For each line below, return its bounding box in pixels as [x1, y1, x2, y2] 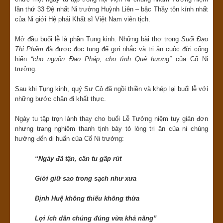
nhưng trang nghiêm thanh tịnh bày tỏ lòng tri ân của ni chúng [15, 125, 208, 133]
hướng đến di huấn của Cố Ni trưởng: [15, 135, 124, 143]
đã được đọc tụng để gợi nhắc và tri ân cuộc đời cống [43, 45, 209, 53]
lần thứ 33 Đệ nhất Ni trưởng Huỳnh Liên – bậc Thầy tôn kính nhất [15, 5, 208, 13]
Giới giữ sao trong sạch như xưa [35, 175, 136, 183]
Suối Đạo [181, 35, 209, 43]
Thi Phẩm [15, 45, 43, 53]
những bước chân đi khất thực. [15, 95, 106, 103]
